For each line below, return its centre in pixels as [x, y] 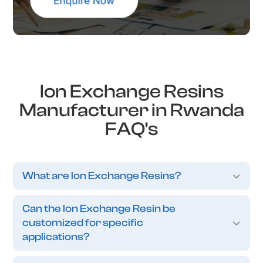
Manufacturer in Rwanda [131, 110]
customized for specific [83, 222]
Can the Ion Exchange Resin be [99, 208]
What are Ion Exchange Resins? [102, 176]
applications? [56, 237]
